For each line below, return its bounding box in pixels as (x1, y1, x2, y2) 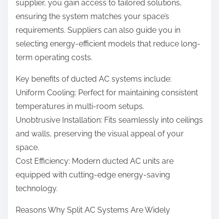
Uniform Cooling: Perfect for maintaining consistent (16, 88, 198, 98)
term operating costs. (16, 53, 92, 63)
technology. (16, 184, 58, 194)
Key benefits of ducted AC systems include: (16, 74, 172, 84)
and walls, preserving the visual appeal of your (16, 129, 184, 139)
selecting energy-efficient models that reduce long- (16, 39, 200, 49)
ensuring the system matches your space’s (16, 12, 169, 22)
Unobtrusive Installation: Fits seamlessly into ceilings (16, 115, 203, 125)
